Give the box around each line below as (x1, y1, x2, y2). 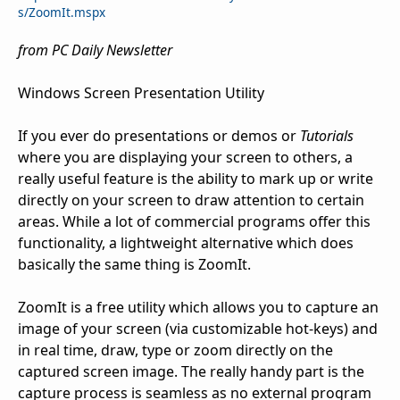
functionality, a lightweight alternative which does (18, 233, 354, 254)
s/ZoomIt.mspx (18, 4, 105, 21)
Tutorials (300, 126, 354, 146)
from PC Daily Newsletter (18, 40, 172, 61)
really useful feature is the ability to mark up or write (18, 169, 373, 189)
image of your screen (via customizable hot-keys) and (18, 319, 378, 339)
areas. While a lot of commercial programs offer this (18, 212, 371, 232)
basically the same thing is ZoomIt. (18, 254, 251, 275)
